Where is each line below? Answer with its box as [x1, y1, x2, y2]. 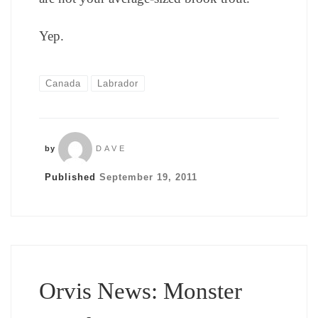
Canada [45, 77, 82, 89]
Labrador [97, 77, 139, 89]
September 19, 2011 [99, 172, 197, 183]
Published [45, 172, 99, 183]
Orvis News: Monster [39, 278, 242, 305]
